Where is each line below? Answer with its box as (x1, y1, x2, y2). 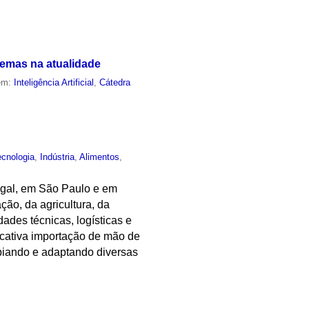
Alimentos (79, 151, 120, 162)
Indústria (40, 151, 75, 162)
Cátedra (99, 77, 131, 88)
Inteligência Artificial (14, 77, 94, 88)
